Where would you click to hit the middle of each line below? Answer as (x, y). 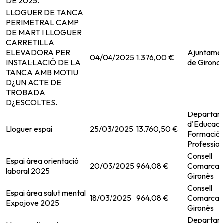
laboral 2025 (28, 171)
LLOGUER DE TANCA (45, 13)
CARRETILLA (30, 43)
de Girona (204, 62)
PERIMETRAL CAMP (42, 23)
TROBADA (26, 92)
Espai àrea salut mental (46, 193)
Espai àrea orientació (42, 161)
